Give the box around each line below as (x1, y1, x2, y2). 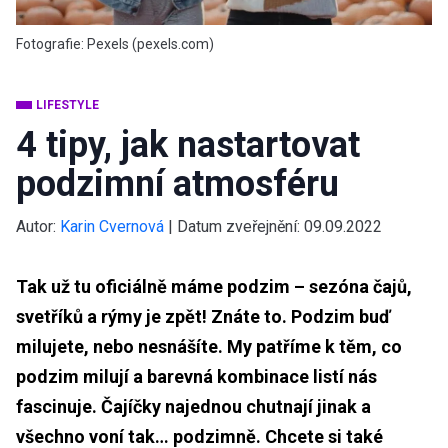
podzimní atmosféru (16, 162, 339, 205)
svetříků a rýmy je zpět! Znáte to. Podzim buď (16, 305, 390, 327)
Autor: (16, 216, 56, 236)
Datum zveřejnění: (177, 216, 304, 236)
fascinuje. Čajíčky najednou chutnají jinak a (16, 395, 371, 417)
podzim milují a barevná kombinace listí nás (16, 365, 377, 387)
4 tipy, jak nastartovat (16, 123, 360, 166)
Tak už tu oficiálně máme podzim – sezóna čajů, (16, 275, 412, 297)
